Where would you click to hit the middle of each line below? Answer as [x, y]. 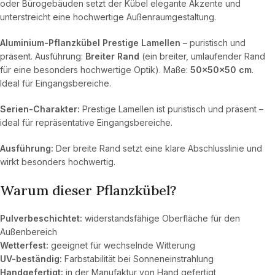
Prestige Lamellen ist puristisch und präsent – [172, 109]
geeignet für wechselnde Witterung [122, 245]
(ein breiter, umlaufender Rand [202, 56]
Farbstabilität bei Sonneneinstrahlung [138, 258]
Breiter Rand [112, 56]
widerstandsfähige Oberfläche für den [161, 218]
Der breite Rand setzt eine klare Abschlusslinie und [158, 148]
